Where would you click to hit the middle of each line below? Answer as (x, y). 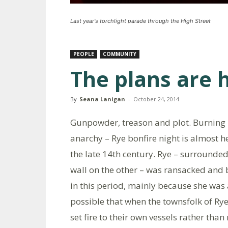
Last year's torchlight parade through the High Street (140, 21)
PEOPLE (84, 54)
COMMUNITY (120, 54)
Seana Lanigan (102, 99)
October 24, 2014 (156, 99)
